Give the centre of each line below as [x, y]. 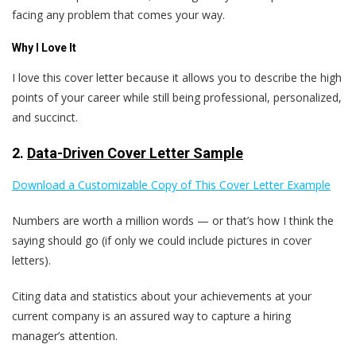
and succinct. [45, 118]
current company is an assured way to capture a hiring [151, 316]
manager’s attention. [65, 336]
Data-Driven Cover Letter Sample [135, 153]
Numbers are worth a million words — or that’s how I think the [173, 221]
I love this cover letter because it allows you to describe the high [177, 78]
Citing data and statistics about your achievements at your [162, 296]
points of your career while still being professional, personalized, [177, 98]
